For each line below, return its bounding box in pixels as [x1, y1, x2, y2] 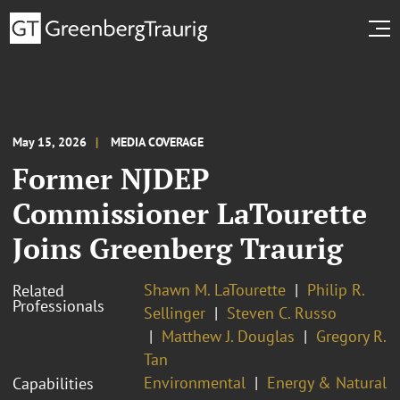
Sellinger [144, 302, 205, 323]
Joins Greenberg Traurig [12, 229, 343, 267]
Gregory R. [316, 325, 386, 346]
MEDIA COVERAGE [111, 133, 204, 150]
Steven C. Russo [227, 302, 337, 323]
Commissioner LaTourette [12, 194, 367, 232]
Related [12, 279, 64, 301]
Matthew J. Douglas [162, 325, 295, 346]
